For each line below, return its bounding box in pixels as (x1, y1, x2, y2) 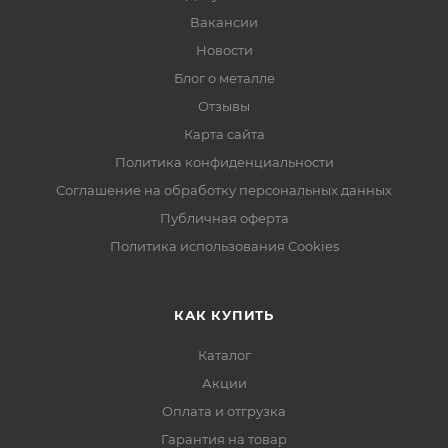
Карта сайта (183, 126, 265, 143)
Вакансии (190, 14, 258, 31)
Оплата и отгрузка (162, 403, 286, 420)
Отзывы (198, 98, 250, 115)
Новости (195, 42, 253, 59)
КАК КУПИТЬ (174, 307, 274, 324)
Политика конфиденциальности (114, 154, 334, 171)
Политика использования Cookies (109, 238, 339, 255)
